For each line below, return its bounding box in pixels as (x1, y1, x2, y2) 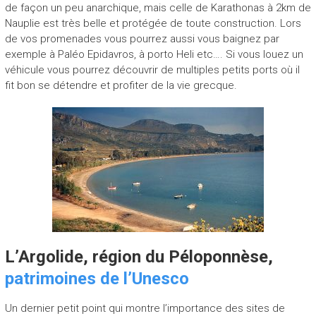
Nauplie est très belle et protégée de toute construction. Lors (4, 16, 301, 30)
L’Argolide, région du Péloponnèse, (4, 246, 273, 267)
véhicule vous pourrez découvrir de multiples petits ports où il (4, 63, 300, 76)
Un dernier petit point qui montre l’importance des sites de (4, 301, 285, 315)
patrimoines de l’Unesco (4, 268, 189, 288)
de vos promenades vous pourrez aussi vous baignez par (4, 32, 279, 45)
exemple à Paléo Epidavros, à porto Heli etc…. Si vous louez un (4, 47, 303, 61)
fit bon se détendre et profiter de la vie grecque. (4, 78, 237, 92)
